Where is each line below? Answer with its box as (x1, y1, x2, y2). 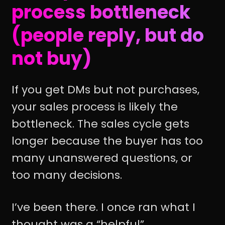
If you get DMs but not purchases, (12, 81, 199, 97)
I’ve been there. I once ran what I (12, 199, 195, 215)
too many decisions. (12, 167, 122, 183)
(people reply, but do (12, 23, 204, 49)
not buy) (12, 46, 91, 72)
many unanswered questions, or (12, 150, 192, 166)
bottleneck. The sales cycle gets (12, 116, 189, 132)
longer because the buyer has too (12, 133, 203, 149)
